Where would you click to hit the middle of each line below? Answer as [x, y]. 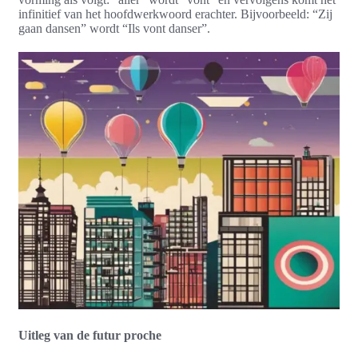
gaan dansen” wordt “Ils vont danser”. [114, 29]
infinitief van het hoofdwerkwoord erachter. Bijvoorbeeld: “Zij [175, 14]
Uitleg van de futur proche [90, 335]
